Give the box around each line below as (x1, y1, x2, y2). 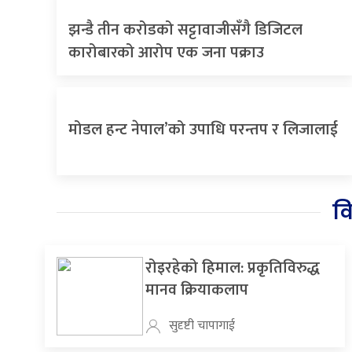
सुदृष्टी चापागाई (168, 315, 235, 337)
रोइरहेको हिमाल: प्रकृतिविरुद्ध (145, 255, 320, 282)
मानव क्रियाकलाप (145, 277, 248, 304)
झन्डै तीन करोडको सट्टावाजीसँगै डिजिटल (68, 16, 302, 44)
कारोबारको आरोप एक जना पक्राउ (68, 39, 264, 67)
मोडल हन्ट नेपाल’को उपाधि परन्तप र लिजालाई (68, 116, 338, 144)
